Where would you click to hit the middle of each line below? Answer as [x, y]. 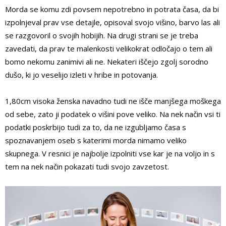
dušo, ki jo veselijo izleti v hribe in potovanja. [81, 74]
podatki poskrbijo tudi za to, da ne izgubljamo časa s [96, 127]
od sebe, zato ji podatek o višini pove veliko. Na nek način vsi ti [113, 114]
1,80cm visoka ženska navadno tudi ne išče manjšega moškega [113, 101]
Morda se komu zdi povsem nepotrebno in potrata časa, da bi [112, 9]
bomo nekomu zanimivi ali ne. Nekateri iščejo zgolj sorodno [107, 61]
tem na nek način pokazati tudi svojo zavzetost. [87, 166]
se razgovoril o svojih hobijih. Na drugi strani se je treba [102, 35]
